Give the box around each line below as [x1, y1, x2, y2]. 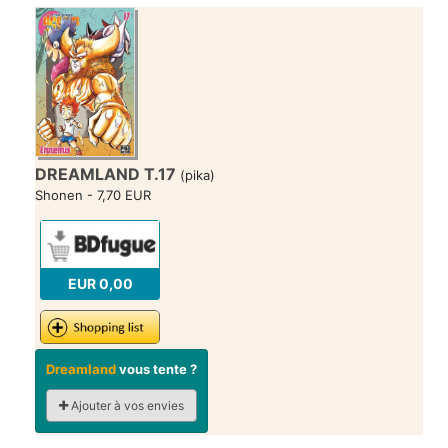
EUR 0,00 [67, 274, 133, 292]
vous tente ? [116, 361, 197, 378]
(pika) [176, 166, 215, 183]
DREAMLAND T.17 [35, 163, 176, 184]
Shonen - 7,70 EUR [35, 186, 151, 203]
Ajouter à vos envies [68, 398, 184, 414]
